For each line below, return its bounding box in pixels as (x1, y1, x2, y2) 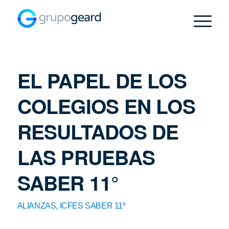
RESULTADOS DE (17, 117, 179, 146)
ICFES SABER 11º (59, 201, 126, 210)
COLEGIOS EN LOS (17, 91, 195, 120)
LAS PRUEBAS (17, 143, 155, 171)
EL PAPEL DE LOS (17, 66, 187, 95)
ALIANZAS (17, 201, 56, 210)
